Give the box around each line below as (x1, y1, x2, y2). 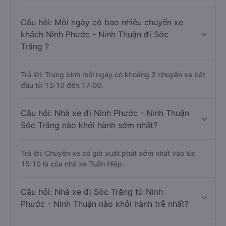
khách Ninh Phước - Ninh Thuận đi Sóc (21, 29, 168, 39)
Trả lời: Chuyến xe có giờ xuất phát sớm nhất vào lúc (21, 149, 196, 157)
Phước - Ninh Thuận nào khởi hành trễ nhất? (21, 199, 189, 209)
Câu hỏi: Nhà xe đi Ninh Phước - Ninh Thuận (21, 108, 189, 118)
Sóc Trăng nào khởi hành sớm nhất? (21, 120, 157, 130)
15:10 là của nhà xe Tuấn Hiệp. (21, 159, 124, 168)
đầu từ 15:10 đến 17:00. (21, 81, 103, 89)
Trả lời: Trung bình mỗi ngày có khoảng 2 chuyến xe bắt (21, 70, 205, 79)
